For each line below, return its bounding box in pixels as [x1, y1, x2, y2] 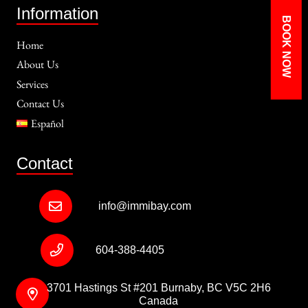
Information [16, 4, 98, 23]
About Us [16, 61, 58, 73]
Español [30, 120, 64, 131]
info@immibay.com [98, 200, 192, 212]
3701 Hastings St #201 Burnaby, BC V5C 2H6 [46, 281, 271, 294]
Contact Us [16, 100, 64, 112]
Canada [139, 294, 179, 307]
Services [16, 80, 48, 92]
